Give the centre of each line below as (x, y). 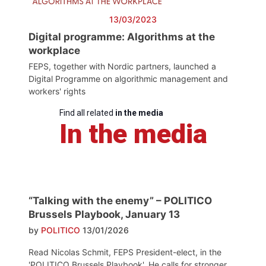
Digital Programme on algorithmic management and (128, 79)
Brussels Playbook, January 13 (104, 215)
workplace (54, 51)
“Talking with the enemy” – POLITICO (120, 201)
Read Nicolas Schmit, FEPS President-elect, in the (125, 252)
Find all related (87, 113)
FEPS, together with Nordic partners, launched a (122, 66)
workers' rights (57, 91)
